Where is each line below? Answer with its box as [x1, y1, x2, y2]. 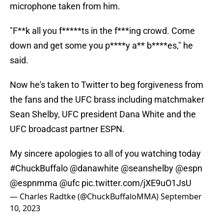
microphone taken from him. [10, 1, 120, 12]
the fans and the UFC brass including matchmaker [10, 94, 204, 105]
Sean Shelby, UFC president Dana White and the [10, 109, 196, 120]
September [161, 191, 202, 202]
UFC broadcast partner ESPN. [10, 124, 125, 135]
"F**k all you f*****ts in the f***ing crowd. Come [10, 26, 195, 36]
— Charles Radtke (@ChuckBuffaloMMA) [10, 191, 161, 202]
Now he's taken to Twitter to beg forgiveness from [10, 80, 203, 90]
